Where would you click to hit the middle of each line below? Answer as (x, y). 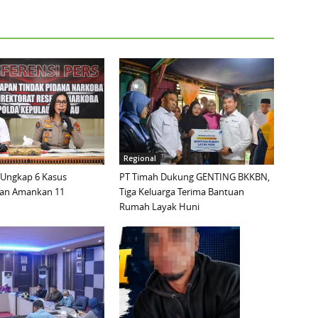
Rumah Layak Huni (159, 207)
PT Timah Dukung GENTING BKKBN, (194, 177)
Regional (140, 159)
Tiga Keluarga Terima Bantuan (182, 192)
